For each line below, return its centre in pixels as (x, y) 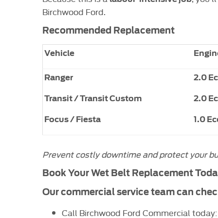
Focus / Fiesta (73, 119)
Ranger (59, 77)
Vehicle (59, 53)
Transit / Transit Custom (93, 98)
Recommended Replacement (109, 30)
